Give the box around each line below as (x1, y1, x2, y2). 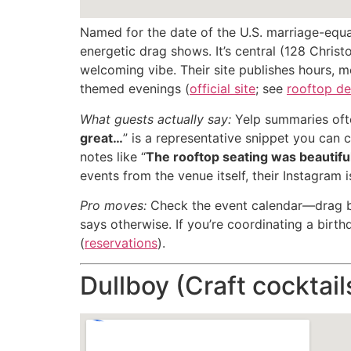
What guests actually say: (80, 110, 231, 127)
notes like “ (80, 148, 146, 165)
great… (80, 129, 123, 146)
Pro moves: (80, 197, 147, 214)
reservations (85, 235, 157, 251)
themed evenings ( (80, 81, 190, 97)
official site (190, 81, 255, 97)
